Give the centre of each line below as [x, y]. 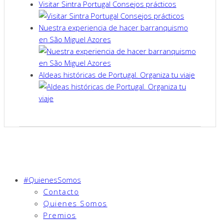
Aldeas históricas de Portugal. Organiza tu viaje [117, 75]
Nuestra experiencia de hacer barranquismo [113, 28]
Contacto [61, 192]
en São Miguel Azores [75, 40]
